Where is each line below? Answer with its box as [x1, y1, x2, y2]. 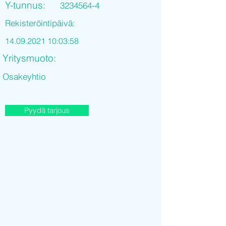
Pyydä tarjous [24, 105, 70, 115]
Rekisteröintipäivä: [5, 18, 75, 28]
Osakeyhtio [3, 71, 45, 82]
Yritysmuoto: [3, 52, 56, 64]
